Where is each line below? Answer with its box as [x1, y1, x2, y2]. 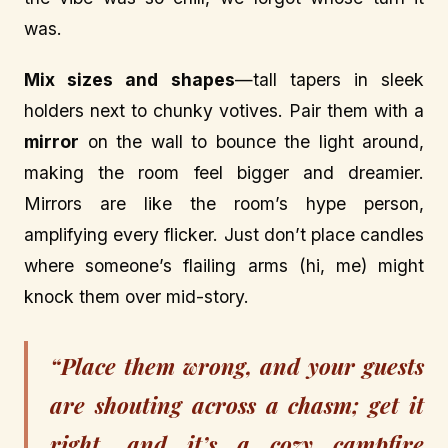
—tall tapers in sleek [234, 69, 424, 91]
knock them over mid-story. [24, 286, 249, 308]
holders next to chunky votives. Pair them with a [24, 100, 424, 122]
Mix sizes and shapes [24, 69, 235, 91]
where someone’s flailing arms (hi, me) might [24, 255, 424, 277]
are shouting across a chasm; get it [50, 390, 424, 421]
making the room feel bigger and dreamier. [24, 162, 424, 184]
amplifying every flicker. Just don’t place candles [24, 224, 424, 246]
